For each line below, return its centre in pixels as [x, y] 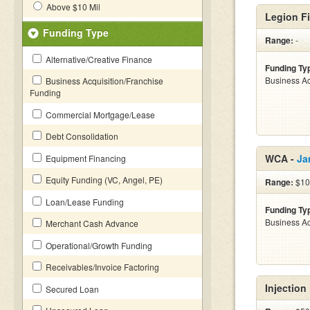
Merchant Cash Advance [91, 223]
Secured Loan [71, 289]
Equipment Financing [85, 158]
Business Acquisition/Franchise [103, 81]
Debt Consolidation [81, 136]
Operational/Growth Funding [98, 245]
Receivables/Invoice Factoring [101, 267]
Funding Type [76, 33]
